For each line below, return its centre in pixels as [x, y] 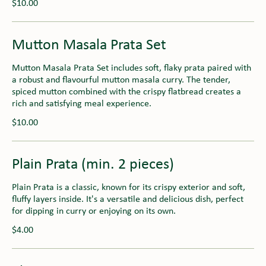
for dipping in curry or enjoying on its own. [94, 211]
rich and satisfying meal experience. [82, 104]
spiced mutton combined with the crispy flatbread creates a [126, 92]
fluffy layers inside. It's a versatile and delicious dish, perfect [128, 199]
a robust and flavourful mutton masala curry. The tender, [121, 80]
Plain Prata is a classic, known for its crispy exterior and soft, [129, 187]
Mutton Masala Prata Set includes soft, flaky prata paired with [132, 68]
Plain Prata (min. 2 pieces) [93, 164]
